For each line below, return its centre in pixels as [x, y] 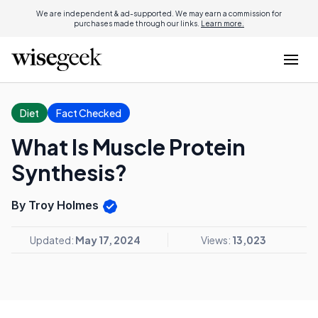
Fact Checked [89, 113]
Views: [216, 240]
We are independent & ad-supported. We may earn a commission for [159, 13]
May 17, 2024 [108, 240]
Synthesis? [69, 172]
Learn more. [223, 23]
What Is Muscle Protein [128, 147]
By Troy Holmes [56, 205]
